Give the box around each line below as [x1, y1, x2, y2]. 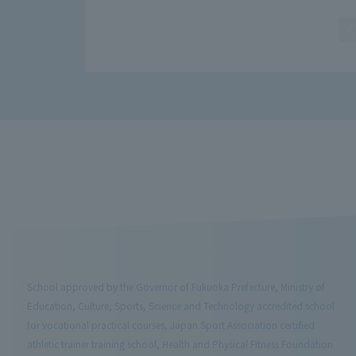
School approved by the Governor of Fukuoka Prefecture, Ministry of [26, 280, 325, 294]
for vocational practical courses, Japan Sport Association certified [26, 318, 315, 332]
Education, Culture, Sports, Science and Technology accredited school [26, 299, 335, 313]
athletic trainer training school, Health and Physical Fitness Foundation [26, 337, 333, 351]
